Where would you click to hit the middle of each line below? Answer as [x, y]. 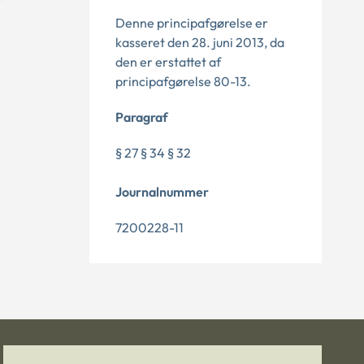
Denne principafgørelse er [192, 23]
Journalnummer [162, 192]
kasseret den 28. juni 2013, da [200, 42]
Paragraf [142, 117]
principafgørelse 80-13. [183, 81]
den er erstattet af [168, 62]
